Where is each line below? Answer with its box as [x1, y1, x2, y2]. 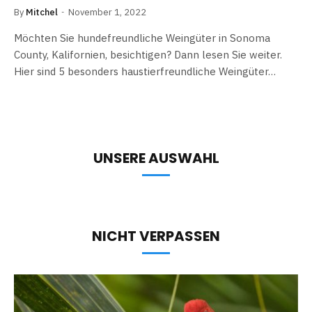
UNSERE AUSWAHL [93, 148, 219, 168]
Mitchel [26, 6, 58, 18]
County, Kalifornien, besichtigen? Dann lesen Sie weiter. [14, 48, 282, 61]
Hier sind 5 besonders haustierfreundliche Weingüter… [14, 65, 276, 78]
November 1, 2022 [68, 6, 146, 18]
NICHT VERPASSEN [92, 226, 220, 246]
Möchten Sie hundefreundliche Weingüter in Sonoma [14, 31, 270, 45]
